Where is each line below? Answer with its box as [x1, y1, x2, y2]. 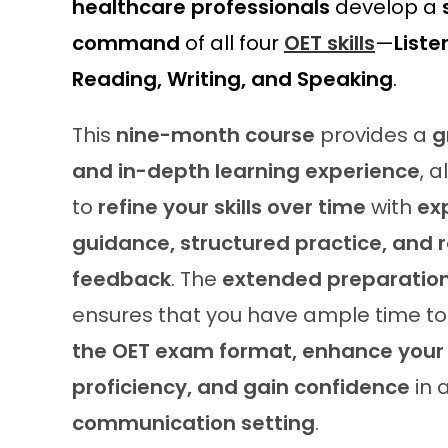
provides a [315, 121, 432, 149]
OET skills [284, 29, 375, 57]
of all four [180, 29, 284, 57]
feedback [72, 265, 171, 293]
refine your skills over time [98, 193, 366, 221]
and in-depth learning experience [72, 157, 420, 185]
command [72, 29, 180, 57]
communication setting [72, 409, 315, 437]
